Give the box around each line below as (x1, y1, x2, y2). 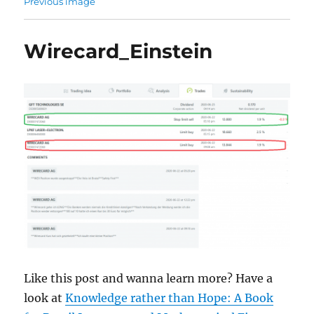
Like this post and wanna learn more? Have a (24, 271, 273, 285)
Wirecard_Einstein (24, 39, 213, 63)
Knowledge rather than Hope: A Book (65, 290, 274, 305)
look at (24, 290, 66, 305)
